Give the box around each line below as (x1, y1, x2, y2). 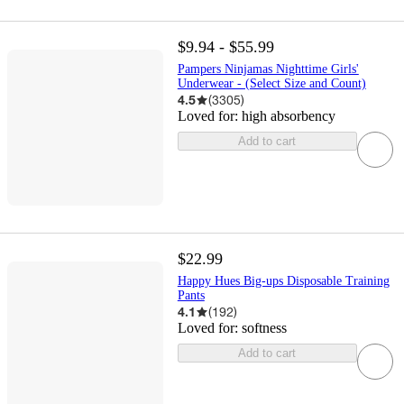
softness (241, 320, 287, 336)
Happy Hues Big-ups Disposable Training (177, 274, 390, 289)
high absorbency (241, 108, 335, 124)
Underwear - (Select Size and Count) (177, 77, 366, 91)
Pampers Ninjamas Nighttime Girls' (177, 62, 359, 77)
